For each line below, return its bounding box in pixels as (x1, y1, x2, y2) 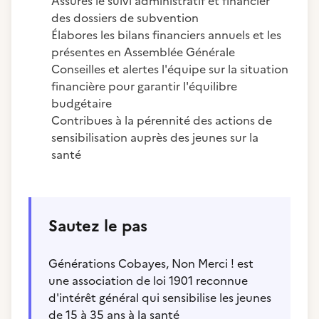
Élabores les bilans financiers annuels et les (51, 26, 281, 43)
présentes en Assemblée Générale (51, 43, 235, 61)
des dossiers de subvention (51, 9, 199, 26)
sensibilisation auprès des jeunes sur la (51, 129, 258, 146)
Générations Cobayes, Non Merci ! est (48, 255, 253, 272)
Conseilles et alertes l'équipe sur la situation (51, 61, 288, 78)
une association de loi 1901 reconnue (48, 272, 248, 289)
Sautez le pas (48, 214, 147, 238)
